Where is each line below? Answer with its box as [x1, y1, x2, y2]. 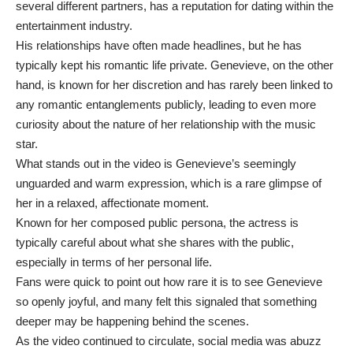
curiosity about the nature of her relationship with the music [16, 117, 316, 132]
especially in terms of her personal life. [16, 255, 212, 269]
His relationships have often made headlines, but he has [16, 39, 302, 53]
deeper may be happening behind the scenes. [16, 314, 249, 329]
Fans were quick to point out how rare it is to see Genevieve [16, 275, 322, 289]
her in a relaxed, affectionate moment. [16, 196, 209, 210]
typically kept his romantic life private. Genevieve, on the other [16, 58, 333, 72]
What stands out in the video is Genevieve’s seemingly [16, 157, 296, 171]
